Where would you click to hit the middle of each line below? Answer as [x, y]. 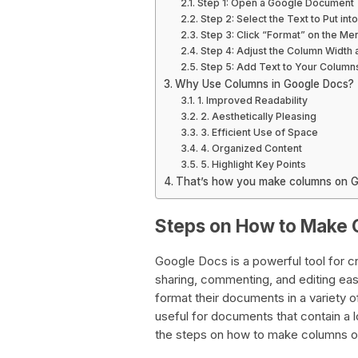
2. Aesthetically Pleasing [258, 116]
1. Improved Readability [252, 100]
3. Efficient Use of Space [259, 132]
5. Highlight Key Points [253, 164]
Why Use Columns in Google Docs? [264, 84]
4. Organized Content [251, 148]
